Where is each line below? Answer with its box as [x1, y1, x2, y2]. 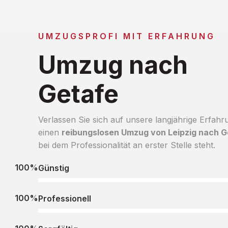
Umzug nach [38, 49, 188, 80]
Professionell [38, 193, 91, 204]
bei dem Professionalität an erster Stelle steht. [38, 139, 215, 150]
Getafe [38, 78, 119, 109]
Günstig [38, 162, 69, 173]
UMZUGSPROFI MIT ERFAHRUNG [38, 31, 215, 41]
